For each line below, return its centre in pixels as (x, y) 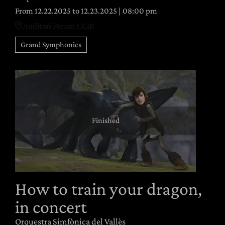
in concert (51, 207)
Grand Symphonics (51, 44)
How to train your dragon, (108, 189)
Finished (105, 120)
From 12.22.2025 (43, 11)
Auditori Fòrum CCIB (58, 26)
